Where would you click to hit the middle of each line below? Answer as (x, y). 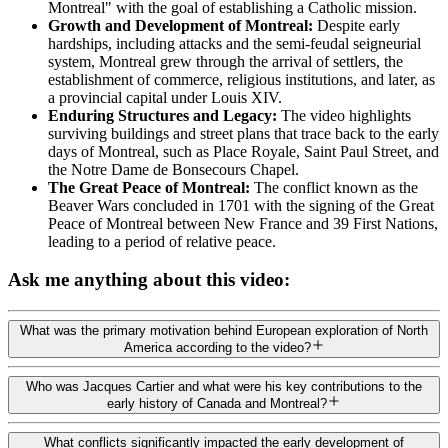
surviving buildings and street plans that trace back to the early (243, 133)
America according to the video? (217, 348)
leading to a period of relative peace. (162, 241)
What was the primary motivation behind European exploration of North (224, 331)
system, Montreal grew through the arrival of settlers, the (225, 61)
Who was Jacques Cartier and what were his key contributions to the (224, 387)
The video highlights (344, 115)
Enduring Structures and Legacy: (162, 115)
